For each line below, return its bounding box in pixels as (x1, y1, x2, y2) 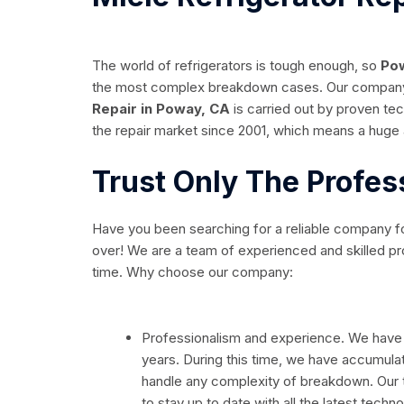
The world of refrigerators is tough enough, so (92, 57, 381, 75)
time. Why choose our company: (92, 263, 293, 281)
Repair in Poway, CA (92, 100, 230, 118)
